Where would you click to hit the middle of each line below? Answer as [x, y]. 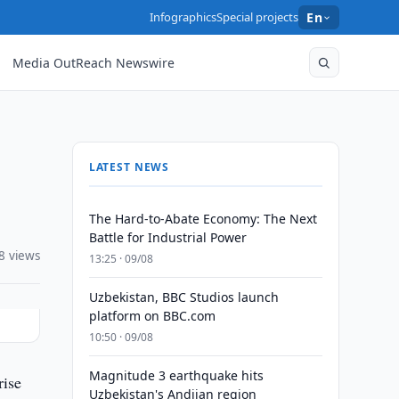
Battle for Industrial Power [167, 237]
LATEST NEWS [129, 167]
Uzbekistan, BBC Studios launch [183, 297]
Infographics [183, 17]
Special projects [258, 17]
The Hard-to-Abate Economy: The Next [203, 219]
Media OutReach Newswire [94, 62]
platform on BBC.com [152, 316]
